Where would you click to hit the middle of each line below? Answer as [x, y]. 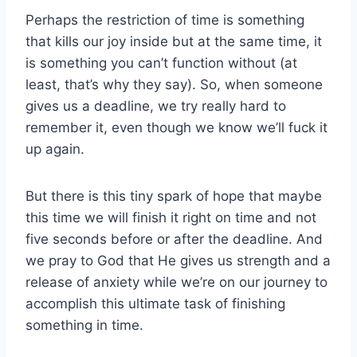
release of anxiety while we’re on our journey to [177, 282]
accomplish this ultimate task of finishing [155, 303]
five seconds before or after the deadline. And [174, 239]
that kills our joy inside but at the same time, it [174, 41]
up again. [55, 149]
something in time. [84, 325]
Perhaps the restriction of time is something [165, 20]
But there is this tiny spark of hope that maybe [174, 196]
